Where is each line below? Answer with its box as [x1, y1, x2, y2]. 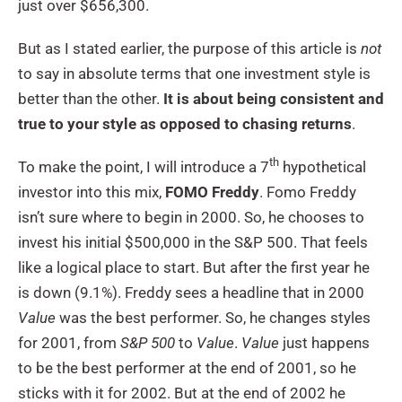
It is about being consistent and [163, 89, 384, 108]
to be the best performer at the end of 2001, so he [18, 358, 356, 377]
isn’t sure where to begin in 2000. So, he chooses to [18, 207, 364, 226]
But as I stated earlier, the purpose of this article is [18, 39, 357, 57]
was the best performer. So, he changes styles [56, 308, 371, 327]
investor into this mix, [18, 182, 165, 201]
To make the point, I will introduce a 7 [18, 157, 269, 176]
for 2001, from [18, 333, 120, 352]
